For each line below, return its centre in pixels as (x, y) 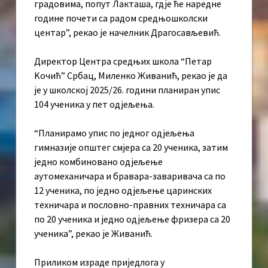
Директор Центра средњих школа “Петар (123, 61)
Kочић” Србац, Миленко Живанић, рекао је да (131, 76)
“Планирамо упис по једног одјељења (114, 133)
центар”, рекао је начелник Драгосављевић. (127, 33)
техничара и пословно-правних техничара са (130, 205)
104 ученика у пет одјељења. (94, 104)
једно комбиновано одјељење (98, 162)
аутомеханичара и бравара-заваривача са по (130, 176)
